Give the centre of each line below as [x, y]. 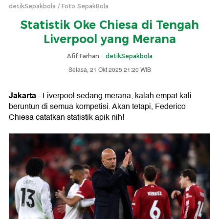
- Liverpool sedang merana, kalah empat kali [114, 96]
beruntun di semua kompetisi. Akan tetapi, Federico [97, 107]
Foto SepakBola [85, 6]
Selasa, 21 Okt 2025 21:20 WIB [109, 70]
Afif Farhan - [86, 56]
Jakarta [22, 96]
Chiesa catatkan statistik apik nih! [66, 117]
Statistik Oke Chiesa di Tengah [109, 25]
